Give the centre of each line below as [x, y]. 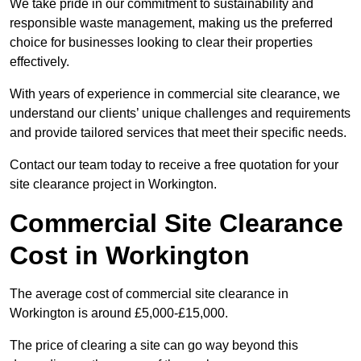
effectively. [39, 62]
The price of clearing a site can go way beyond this [154, 346]
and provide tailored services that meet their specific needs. [178, 133]
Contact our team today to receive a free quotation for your [174, 165]
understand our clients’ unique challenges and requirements [180, 114]
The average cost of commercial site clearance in [149, 294]
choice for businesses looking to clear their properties [161, 43]
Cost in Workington [130, 256]
